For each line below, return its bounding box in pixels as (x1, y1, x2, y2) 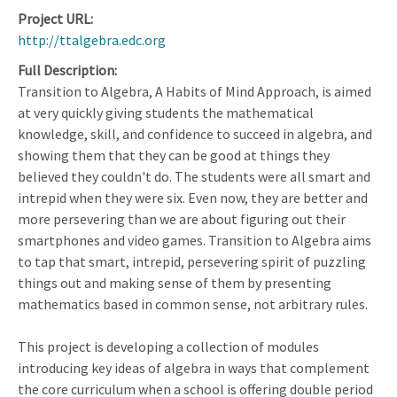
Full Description (18, 60, 114, 79)
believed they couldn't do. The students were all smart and (18, 167, 370, 185)
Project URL (18, 9, 90, 27)
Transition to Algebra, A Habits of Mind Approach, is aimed (18, 82, 371, 100)
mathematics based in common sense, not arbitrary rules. (18, 294, 368, 313)
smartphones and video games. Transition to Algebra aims (18, 230, 371, 249)
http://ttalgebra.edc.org (18, 30, 166, 49)
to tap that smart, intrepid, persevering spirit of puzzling (18, 252, 366, 270)
